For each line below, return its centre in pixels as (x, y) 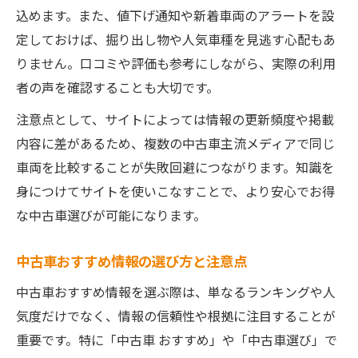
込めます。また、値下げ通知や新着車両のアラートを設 (175, 15)
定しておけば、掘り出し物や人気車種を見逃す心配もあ (176, 39)
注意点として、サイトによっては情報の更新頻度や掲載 (175, 119)
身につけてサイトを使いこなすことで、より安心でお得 (175, 191)
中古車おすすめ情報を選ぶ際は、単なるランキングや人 (176, 292)
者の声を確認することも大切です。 (117, 87)
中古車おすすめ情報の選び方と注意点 (131, 261)
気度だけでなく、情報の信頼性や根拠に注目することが (176, 316)
